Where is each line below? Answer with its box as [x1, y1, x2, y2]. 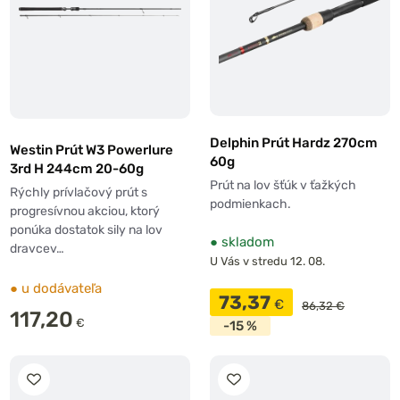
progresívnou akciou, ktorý [10, 203, 160, 219]
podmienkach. [210, 196, 291, 212]
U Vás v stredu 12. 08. [210, 254, 325, 269]
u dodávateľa [18, 280, 102, 297]
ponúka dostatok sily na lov [10, 221, 162, 237]
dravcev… [10, 240, 64, 256]
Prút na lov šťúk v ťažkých [210, 178, 356, 194]
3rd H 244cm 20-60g [10, 160, 144, 177]
